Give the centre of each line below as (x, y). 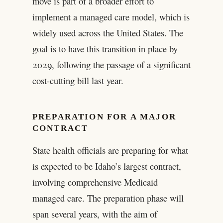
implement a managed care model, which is (111, 17)
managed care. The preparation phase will (108, 198)
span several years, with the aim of (95, 214)
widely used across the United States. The (108, 33)
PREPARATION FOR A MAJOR (104, 116)
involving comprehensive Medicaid (95, 182)
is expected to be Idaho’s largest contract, (107, 166)
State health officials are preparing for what (110, 150)
